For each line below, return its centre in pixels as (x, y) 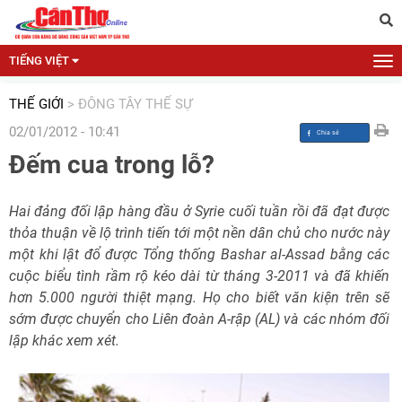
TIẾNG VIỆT (39, 61)
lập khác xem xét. (64, 341)
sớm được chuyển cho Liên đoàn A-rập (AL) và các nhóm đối (199, 319)
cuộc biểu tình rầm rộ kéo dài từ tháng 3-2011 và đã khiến (199, 276)
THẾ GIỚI (36, 104)
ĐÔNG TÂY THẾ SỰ (135, 104)
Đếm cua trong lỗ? (112, 165)
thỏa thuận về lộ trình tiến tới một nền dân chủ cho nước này (199, 233)
